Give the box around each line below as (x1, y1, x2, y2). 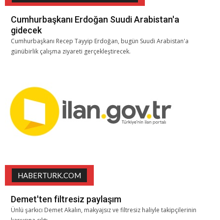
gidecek (11, 25, 42, 35)
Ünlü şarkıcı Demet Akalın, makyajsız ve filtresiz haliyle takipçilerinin (11, 205, 196, 214)
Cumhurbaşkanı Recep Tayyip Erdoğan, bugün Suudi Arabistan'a (11, 36, 189, 45)
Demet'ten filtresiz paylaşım (11, 193, 121, 204)
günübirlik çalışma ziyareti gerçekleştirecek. (11, 47, 131, 55)
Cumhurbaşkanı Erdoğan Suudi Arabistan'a (11, 14, 179, 25)
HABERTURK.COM (18, 170, 81, 180)
